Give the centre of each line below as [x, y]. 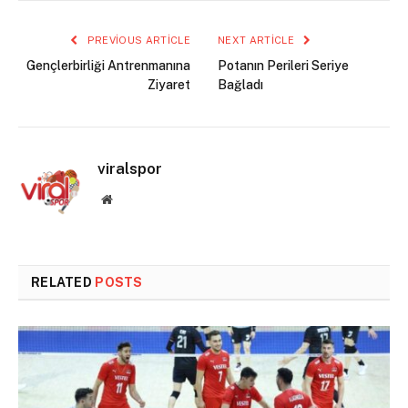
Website [132, 198]
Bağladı [240, 84]
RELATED [63, 282]
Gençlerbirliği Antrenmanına [108, 65]
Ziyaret [169, 84]
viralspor [130, 168]
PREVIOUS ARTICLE [137, 40]
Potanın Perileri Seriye [283, 65]
